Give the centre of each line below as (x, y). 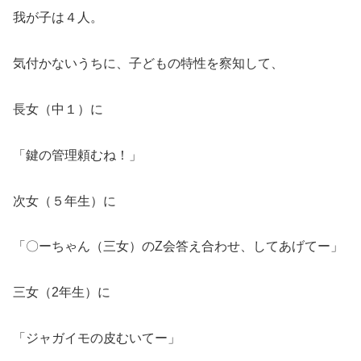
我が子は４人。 (58, 18)
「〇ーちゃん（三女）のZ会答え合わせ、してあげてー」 (178, 247)
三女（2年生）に (62, 293)
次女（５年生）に (64, 201)
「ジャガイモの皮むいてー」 (97, 338)
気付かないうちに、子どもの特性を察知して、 (148, 64)
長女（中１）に (58, 109)
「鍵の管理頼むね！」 (77, 155)
